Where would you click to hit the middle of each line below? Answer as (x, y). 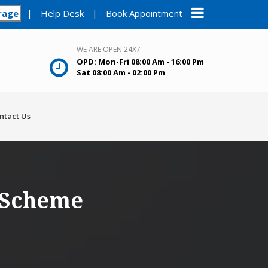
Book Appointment (144, 13)
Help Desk (62, 13)
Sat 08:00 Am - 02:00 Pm (121, 72)
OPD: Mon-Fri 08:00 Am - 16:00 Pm (140, 62)
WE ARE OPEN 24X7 (109, 49)
